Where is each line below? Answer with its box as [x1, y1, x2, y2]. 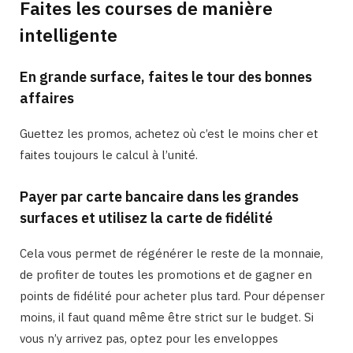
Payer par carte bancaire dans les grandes [20, 187, 299, 206]
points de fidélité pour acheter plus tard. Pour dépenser [20, 288, 325, 303]
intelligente [20, 22, 117, 46]
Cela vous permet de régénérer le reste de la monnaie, [20, 245, 323, 261]
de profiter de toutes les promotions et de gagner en [20, 266, 312, 282]
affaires [20, 88, 74, 107]
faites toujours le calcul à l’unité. [20, 147, 198, 162]
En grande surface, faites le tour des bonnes [20, 67, 312, 86]
